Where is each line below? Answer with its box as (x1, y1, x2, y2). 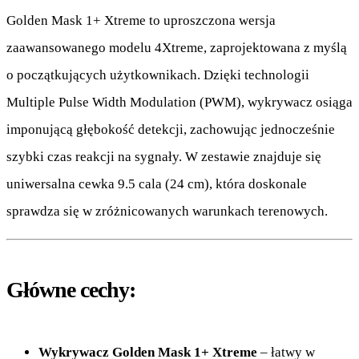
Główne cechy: (6, 277, 135, 303)
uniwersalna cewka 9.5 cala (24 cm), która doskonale (6, 176, 307, 192)
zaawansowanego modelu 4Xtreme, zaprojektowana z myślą (6, 40, 347, 56)
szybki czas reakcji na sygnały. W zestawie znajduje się (6, 149, 321, 165)
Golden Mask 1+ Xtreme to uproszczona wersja (6, 13, 276, 29)
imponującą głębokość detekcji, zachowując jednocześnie (6, 122, 335, 138)
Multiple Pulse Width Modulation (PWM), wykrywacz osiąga (6, 95, 353, 111)
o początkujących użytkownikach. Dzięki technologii (6, 67, 309, 83)
